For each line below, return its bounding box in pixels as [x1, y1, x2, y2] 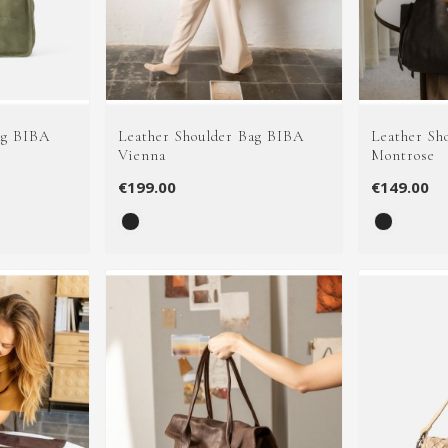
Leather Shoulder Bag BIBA [117, 126, 304, 145]
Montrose [371, 145, 436, 164]
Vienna [117, 145, 166, 164]
